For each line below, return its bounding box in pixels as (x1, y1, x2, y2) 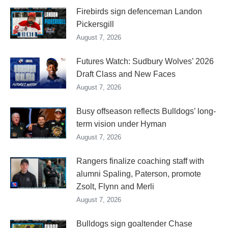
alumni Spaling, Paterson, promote (76, 169, 201, 178)
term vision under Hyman (76, 119, 166, 128)
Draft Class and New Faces (76, 69, 176, 78)
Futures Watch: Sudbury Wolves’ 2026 (76, 56, 214, 66)
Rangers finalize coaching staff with (76, 156, 204, 165)
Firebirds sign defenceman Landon (76, 7, 202, 16)
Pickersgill (76, 19, 114, 28)
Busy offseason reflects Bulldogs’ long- (76, 106, 216, 116)
